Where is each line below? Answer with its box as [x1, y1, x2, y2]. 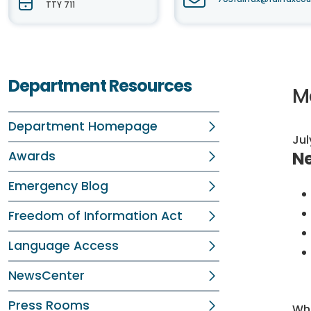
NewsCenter [8, 267, 85, 284]
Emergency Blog [8, 178, 108, 194]
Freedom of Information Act [8, 208, 183, 224]
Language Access [8, 237, 119, 254]
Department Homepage [8, 118, 158, 135]
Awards [8, 148, 56, 165]
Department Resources [8, 74, 192, 97]
